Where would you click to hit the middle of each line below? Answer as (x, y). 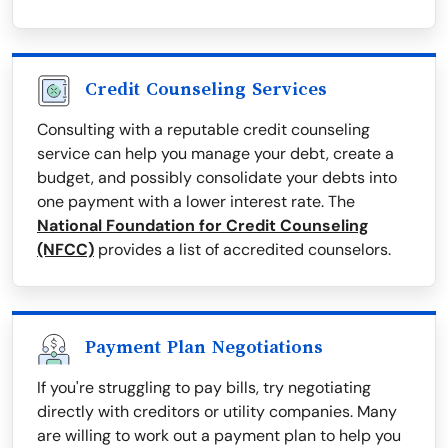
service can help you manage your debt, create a (215, 154)
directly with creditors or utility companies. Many (217, 412)
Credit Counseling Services (206, 89)
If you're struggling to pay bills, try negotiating (204, 388)
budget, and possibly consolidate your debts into (217, 178)
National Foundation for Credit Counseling (203, 226)
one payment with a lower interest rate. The (196, 202)
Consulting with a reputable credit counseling (203, 130)
